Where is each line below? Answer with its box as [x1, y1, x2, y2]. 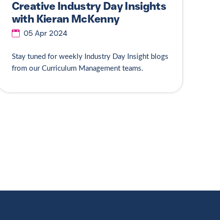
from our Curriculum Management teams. [11, 65, 145, 73]
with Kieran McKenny [11, 12, 120, 26]
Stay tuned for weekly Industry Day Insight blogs [11, 53, 168, 61]
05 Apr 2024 [23, 29, 67, 38]
